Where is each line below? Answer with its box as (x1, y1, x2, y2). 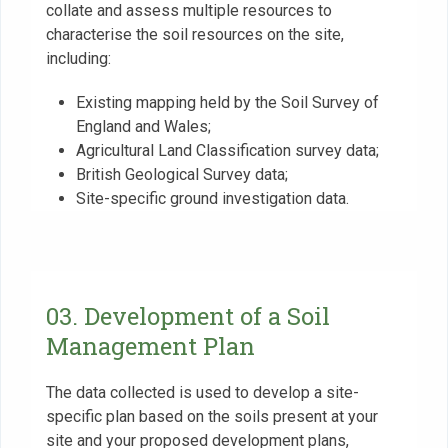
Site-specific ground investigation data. (75, 188, 349, 208)
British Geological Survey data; (75, 164, 288, 184)
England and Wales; (75, 116, 211, 136)
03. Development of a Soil (45, 299, 330, 332)
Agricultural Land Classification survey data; (75, 140, 379, 160)
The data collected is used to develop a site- (45, 382, 359, 402)
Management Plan (45, 329, 255, 362)
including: (45, 48, 111, 68)
